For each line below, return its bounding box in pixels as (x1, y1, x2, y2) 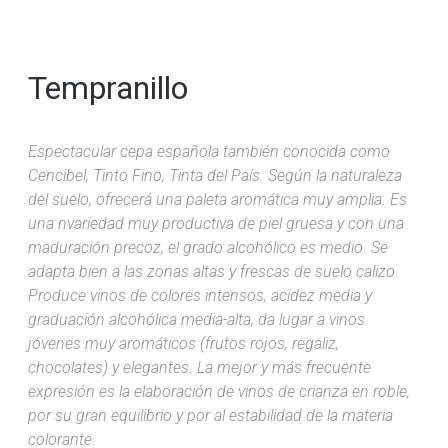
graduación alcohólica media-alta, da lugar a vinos (28, 309, 365, 329)
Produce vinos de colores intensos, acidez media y (28, 285, 372, 305)
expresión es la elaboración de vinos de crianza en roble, (28, 381, 410, 401)
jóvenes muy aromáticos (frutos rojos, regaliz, (28, 333, 339, 353)
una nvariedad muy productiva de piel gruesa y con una (28, 213, 404, 233)
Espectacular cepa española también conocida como (28, 141, 390, 161)
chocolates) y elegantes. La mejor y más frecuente (28, 357, 371, 377)
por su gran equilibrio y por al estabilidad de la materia (28, 405, 393, 425)
